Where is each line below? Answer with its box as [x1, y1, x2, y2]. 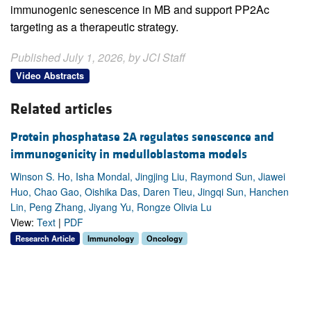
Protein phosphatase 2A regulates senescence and [10, 128, 274, 145]
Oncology [146, 232, 183, 244]
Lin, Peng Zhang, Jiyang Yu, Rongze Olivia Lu [10, 199, 212, 214]
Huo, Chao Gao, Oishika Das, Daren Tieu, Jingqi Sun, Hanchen [10, 184, 289, 199]
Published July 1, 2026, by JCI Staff [10, 49, 185, 66]
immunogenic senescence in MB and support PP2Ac [10, 1, 269, 18]
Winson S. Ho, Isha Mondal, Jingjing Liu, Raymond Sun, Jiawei [10, 169, 285, 183]
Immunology [87, 232, 134, 244]
